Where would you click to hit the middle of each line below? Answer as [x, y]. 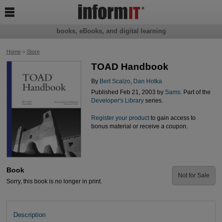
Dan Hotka [147, 81]
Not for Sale [194, 176]
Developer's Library [117, 101]
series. [153, 101]
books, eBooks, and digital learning [111, 31]
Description [29, 215]
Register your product [120, 118]
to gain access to [172, 118]
